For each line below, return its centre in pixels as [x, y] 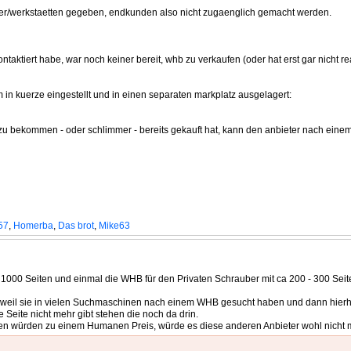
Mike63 [114, 226]
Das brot [76, 226]
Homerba [33, 226]
